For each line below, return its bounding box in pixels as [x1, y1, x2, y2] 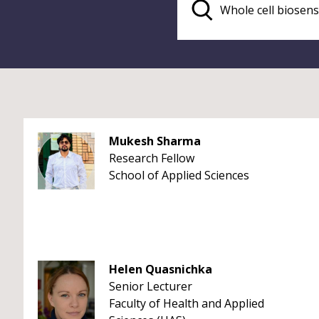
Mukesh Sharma [109, 133, 201, 149]
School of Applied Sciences [109, 167, 249, 183]
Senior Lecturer [109, 278, 192, 294]
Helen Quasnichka [109, 261, 212, 277]
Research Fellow [109, 150, 194, 166]
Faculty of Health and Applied [109, 296, 264, 311]
